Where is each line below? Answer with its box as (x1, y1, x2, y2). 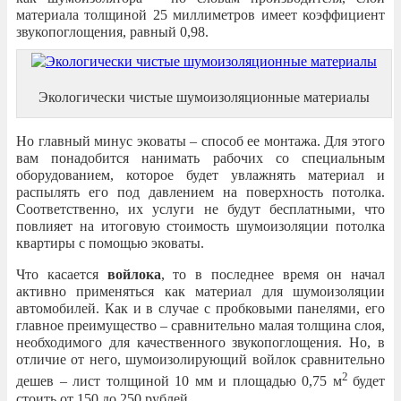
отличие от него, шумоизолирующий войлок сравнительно (16, 352, 385, 368)
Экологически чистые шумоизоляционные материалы (38, 90, 370, 106)
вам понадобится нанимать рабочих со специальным (16, 150, 385, 166)
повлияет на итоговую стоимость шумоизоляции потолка (16, 218, 385, 235)
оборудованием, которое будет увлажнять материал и (16, 167, 385, 183)
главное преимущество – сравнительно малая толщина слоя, (16, 318, 385, 334)
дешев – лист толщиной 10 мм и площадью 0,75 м (16, 373, 342, 389)
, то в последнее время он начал (160, 267, 385, 283)
